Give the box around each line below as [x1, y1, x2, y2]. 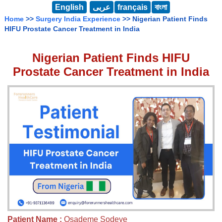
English [55, 3, 84, 12]
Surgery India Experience [36, 15, 120, 23]
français [117, 3, 148, 12]
